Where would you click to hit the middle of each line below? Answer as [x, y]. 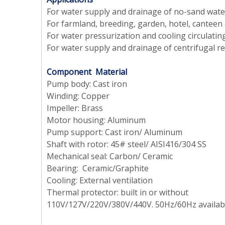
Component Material [87, 72]
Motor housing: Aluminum [96, 120]
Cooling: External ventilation [100, 181]
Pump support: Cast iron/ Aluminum [115, 132]
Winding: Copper [78, 96]
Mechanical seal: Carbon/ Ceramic [110, 156]
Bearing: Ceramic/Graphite [98, 168]
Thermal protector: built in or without [118, 193]
